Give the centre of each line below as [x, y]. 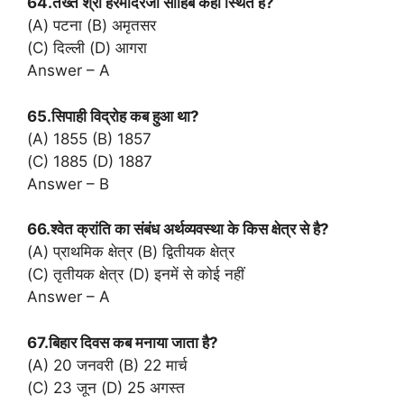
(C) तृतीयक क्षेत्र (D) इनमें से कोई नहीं [136, 275]
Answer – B [68, 184]
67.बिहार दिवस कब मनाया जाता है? [123, 342]
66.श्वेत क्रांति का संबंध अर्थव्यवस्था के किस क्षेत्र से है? [178, 230]
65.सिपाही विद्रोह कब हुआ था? [113, 116]
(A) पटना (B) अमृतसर [92, 26]
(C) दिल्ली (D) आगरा [87, 48]
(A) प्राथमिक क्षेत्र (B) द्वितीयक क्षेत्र [131, 252]
